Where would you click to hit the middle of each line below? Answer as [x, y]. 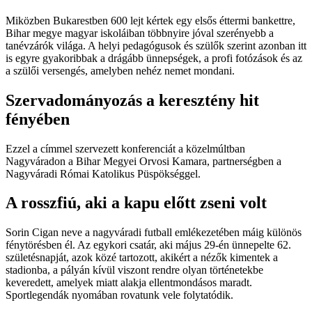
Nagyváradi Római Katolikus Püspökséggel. [103, 173]
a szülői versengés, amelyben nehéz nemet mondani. [120, 70]
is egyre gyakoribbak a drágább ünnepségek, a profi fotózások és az [154, 58]
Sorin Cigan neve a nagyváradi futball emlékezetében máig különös [154, 233]
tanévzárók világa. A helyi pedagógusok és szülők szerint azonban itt [156, 45]
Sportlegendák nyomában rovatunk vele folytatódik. [119, 295]
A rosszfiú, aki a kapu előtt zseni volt [136, 203]
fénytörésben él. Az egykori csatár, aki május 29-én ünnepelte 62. [148, 245]
